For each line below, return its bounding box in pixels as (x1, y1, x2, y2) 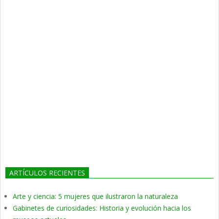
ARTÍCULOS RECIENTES (9, 168, 85, 178)
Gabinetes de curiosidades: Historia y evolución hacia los (13, 203, 191, 213)
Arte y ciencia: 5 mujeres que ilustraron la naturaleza (13, 192, 178, 201)
